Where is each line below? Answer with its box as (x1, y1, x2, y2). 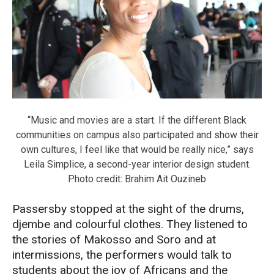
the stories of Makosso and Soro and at (12, 232, 216, 247)
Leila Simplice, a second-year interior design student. (23, 158, 251, 171)
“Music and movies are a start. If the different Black (28, 114, 246, 127)
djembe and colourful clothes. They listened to (12, 217, 248, 232)
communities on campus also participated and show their (15, 129, 259, 141)
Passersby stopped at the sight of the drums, (12, 202, 244, 217)
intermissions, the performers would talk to (12, 248, 232, 262)
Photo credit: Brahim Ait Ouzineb (68, 173, 206, 185)
